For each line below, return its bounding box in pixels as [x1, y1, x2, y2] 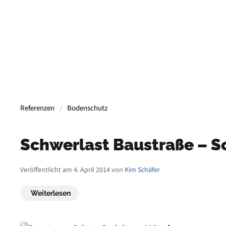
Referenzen [20, 103, 54, 114]
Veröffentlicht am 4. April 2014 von [20, 165, 123, 175]
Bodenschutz [67, 103, 107, 114]
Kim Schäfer [125, 165, 160, 175]
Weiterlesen [31, 189, 71, 197]
